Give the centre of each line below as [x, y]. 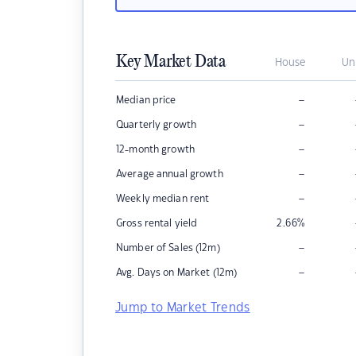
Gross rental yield [157, 223]
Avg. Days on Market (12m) [177, 273]
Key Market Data [171, 62]
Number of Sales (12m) [168, 248]
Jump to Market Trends [183, 308]
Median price [146, 100]
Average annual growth [170, 174]
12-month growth [155, 149]
